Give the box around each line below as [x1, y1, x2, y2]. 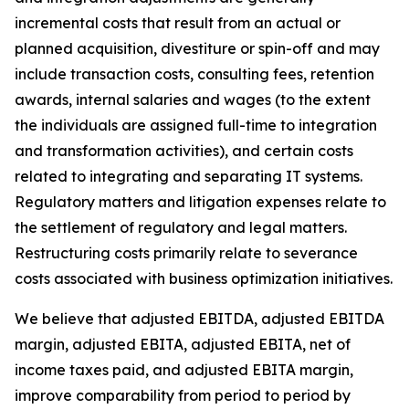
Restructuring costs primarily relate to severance [15, 244, 358, 262]
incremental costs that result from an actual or [15, 14, 341, 32]
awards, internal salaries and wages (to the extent [15, 90, 371, 109]
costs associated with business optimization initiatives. [15, 269, 393, 288]
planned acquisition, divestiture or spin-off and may [15, 39, 380, 58]
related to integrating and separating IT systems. [15, 167, 362, 185]
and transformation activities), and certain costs [15, 142, 353, 160]
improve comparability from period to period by [15, 386, 351, 404]
